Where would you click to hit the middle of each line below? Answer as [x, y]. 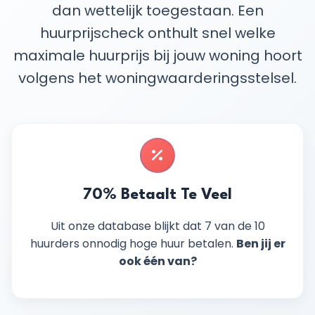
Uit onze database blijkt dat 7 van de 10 [157, 226]
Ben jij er [261, 244]
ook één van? [157, 261]
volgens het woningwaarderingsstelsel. [157, 78]
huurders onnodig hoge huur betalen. [133, 244]
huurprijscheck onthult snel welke [157, 33]
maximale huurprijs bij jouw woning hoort [157, 56]
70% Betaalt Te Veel [157, 195]
